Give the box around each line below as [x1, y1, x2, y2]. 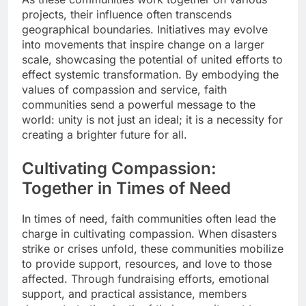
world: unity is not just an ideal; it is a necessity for [22, 112, 283, 126]
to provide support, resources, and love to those [22, 257, 272, 271]
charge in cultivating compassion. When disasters [22, 227, 277, 241]
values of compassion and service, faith [22, 82, 227, 96]
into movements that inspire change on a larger [22, 37, 264, 51]
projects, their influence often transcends [22, 7, 232, 21]
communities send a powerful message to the [22, 97, 255, 111]
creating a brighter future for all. [22, 127, 187, 141]
